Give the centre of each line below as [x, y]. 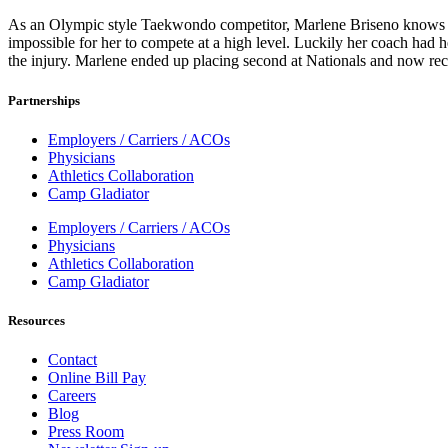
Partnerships [44, 100]
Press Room [86, 432]
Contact [72, 360]
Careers [72, 396]
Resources [36, 320]
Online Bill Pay [97, 378]
